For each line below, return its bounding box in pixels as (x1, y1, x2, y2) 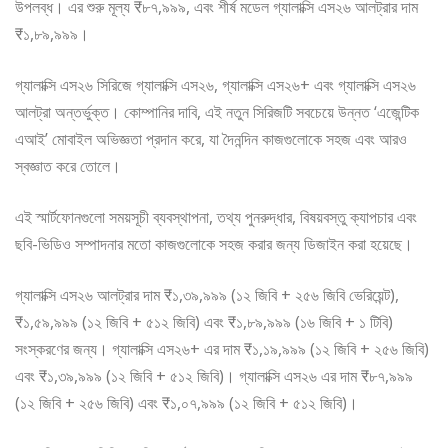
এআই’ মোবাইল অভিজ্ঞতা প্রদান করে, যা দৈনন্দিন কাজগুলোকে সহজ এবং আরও (15, 128, 407, 151)
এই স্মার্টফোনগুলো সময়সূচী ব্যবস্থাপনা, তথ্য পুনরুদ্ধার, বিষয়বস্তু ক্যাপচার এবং (15, 206, 417, 229)
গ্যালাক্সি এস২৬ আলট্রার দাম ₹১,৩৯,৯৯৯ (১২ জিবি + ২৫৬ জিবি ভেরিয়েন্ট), (15, 284, 399, 307)
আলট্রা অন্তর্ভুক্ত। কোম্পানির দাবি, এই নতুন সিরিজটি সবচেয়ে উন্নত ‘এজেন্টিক (15, 101, 419, 124)
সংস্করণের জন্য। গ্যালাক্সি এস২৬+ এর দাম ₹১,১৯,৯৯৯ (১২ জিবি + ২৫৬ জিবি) (15, 338, 429, 361)
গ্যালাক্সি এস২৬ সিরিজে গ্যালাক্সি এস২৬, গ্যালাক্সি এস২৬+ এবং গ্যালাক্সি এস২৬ (15, 74, 416, 97)
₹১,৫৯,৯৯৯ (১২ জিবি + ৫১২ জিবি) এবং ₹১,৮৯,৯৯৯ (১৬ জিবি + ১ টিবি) (15, 311, 393, 334)
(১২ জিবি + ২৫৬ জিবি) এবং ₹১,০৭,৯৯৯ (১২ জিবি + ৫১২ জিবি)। (15, 392, 358, 415)
